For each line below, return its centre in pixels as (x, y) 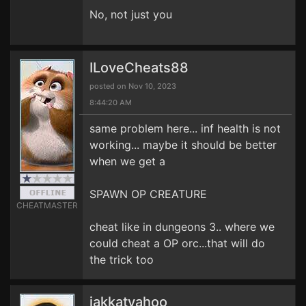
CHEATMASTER (47, 205)
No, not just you (131, 14)
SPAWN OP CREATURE (148, 194)
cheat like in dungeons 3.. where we (182, 227)
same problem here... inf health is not (185, 128)
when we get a (127, 161)
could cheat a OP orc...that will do (177, 243)
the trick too (122, 260)
